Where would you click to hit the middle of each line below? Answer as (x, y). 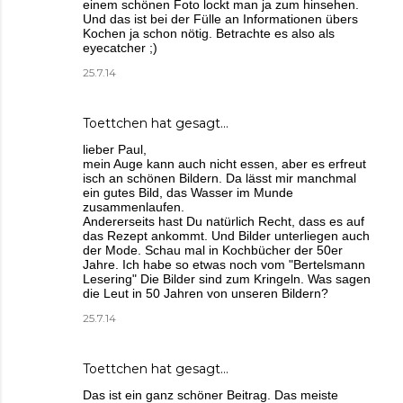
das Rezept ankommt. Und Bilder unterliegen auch (226, 236)
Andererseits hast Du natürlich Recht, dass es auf (224, 222)
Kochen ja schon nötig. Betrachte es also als (209, 34)
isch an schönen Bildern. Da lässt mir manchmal (219, 179)
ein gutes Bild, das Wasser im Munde (188, 193)
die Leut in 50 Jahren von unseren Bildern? (206, 294)
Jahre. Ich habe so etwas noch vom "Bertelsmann (224, 265)
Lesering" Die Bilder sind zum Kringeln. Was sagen (227, 279)
